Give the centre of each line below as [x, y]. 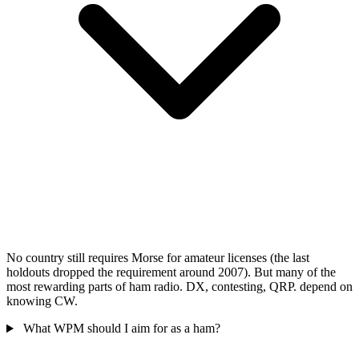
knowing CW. [42, 301]
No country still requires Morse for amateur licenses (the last [158, 258]
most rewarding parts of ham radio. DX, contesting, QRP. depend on [179, 287]
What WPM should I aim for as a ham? [121, 329]
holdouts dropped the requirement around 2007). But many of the [171, 272]
